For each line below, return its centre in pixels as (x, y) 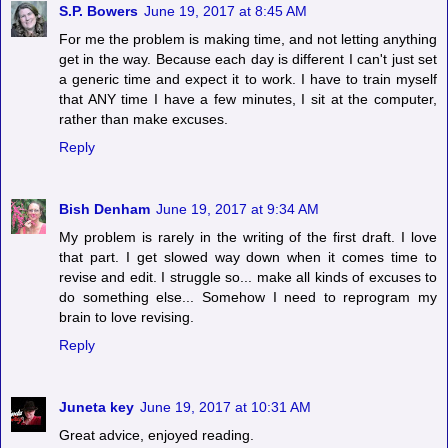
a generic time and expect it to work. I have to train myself (248, 78)
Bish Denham (104, 208)
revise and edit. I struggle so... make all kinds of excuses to (248, 276)
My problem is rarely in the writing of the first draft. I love (248, 236)
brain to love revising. (126, 316)
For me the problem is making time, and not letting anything (248, 38)
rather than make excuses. (143, 118)
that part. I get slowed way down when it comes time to (248, 256)
